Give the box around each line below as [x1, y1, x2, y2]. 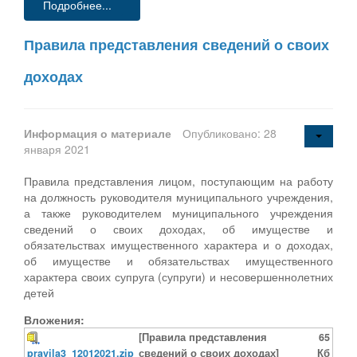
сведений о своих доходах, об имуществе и [24, 220, 333, 237]
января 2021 [24, 140, 90, 157]
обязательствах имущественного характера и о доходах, [24, 236, 333, 253]
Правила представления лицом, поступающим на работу [24, 172, 333, 189]
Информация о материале [24, 124, 175, 141]
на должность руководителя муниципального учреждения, [24, 188, 333, 205]
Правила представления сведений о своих [24, 33, 329, 55]
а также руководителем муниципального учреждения [24, 204, 333, 221]
